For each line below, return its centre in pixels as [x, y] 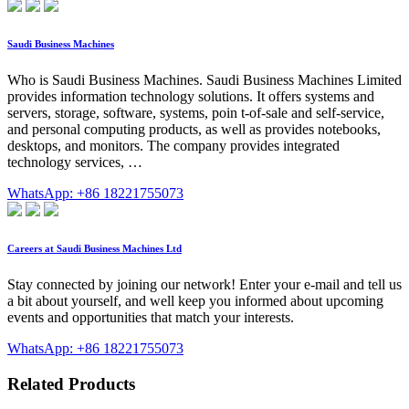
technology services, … [75, 163]
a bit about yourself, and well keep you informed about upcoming [195, 301]
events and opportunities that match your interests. [151, 318]
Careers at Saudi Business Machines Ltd [94, 249]
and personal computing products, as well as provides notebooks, [194, 130]
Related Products [71, 383]
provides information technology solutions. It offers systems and [191, 97]
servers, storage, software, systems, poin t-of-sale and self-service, [196, 113]
